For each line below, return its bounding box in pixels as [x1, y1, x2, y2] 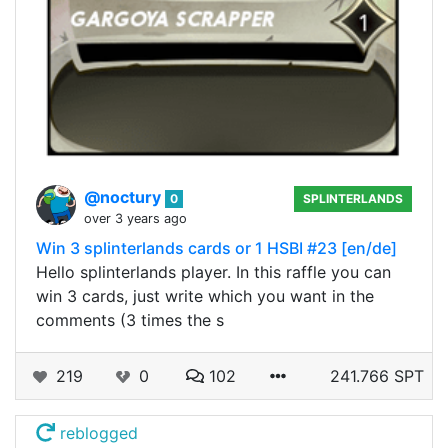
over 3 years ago [84, 211, 187, 227]
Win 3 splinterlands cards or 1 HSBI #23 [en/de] [36, 238, 397, 259]
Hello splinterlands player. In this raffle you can [36, 262, 391, 283]
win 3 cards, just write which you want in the [36, 286, 374, 307]
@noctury [84, 187, 165, 208]
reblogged [55, 423, 139, 444]
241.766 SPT [330, 366, 424, 387]
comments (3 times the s [36, 310, 224, 331]
